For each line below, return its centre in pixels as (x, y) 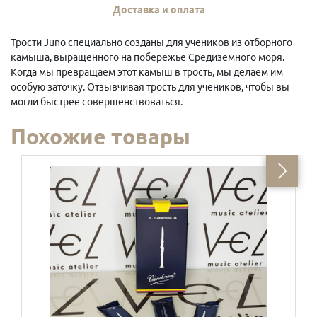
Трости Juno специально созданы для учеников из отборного (151, 42)
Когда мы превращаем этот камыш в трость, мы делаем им (147, 72)
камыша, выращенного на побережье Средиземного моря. (148, 57)
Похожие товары (100, 136)
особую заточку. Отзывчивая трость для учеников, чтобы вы (150, 87)
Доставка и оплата (158, 10)
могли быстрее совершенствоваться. (97, 102)
